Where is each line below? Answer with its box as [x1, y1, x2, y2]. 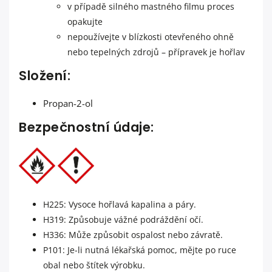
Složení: [19, 67, 70, 85]
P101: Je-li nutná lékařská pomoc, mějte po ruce [43, 244, 236, 256]
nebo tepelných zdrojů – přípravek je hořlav [67, 46, 245, 58]
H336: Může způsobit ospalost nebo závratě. [43, 229, 223, 241]
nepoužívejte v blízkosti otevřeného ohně [67, 31, 234, 43]
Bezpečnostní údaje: [19, 118, 154, 137]
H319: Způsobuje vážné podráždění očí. [43, 214, 203, 226]
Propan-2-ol [43, 97, 95, 110]
